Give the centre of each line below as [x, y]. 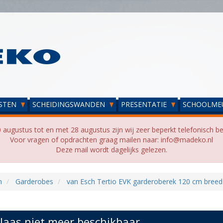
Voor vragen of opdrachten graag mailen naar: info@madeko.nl [111, 140]
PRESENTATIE [145, 104]
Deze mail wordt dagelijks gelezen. [111, 150]
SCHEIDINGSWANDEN [70, 104]
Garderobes [34, 181]
